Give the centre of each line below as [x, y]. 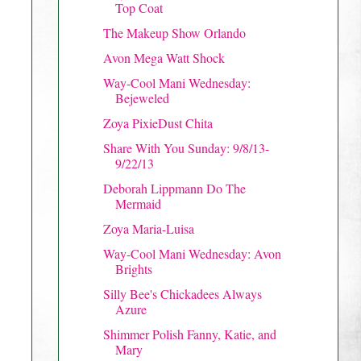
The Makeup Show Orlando [174, 32]
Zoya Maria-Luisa [148, 228]
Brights [133, 268]
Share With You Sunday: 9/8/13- [186, 147]
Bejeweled [142, 98]
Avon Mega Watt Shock [164, 57]
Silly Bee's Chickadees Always [182, 293]
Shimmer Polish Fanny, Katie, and [189, 334]
